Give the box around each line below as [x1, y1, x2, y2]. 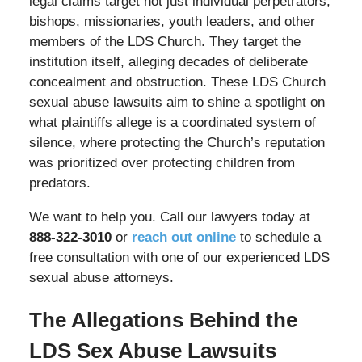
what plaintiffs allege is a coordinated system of [28, 115, 316, 131]
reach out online [131, 229, 236, 246]
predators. [28, 175, 90, 192]
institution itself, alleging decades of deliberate [28, 54, 308, 70]
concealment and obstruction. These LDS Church [28, 74, 326, 90]
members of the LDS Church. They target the [28, 34, 301, 50]
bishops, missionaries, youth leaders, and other [28, 14, 315, 30]
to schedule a [235, 229, 321, 246]
